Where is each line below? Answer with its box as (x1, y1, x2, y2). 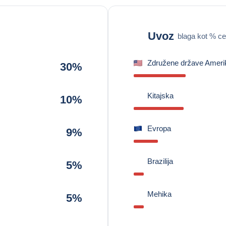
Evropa (147, 124, 171, 133)
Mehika (147, 190, 172, 198)
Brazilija (147, 157, 173, 165)
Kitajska (147, 91, 174, 100)
